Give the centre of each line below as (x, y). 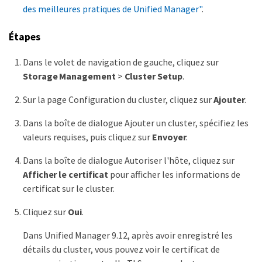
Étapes (25, 37)
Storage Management (69, 76)
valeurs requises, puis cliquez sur (87, 137)
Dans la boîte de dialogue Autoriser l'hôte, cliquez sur (129, 160)
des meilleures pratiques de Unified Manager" (112, 9)
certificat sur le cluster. (69, 188)
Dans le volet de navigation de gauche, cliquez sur (121, 62)
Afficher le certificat (66, 174)
